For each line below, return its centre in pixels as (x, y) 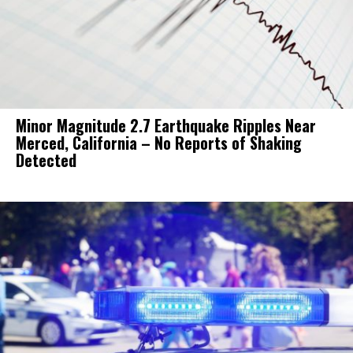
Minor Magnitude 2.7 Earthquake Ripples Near (166, 125)
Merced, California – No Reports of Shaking (159, 142)
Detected (46, 160)
